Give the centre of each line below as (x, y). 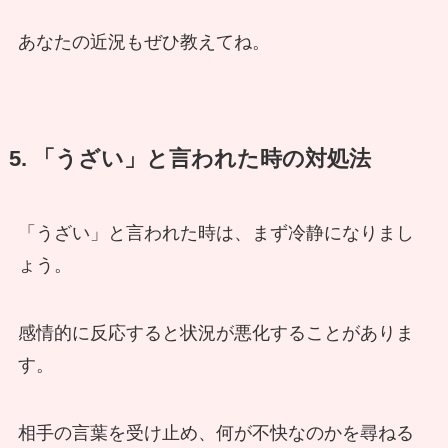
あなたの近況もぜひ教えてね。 (143, 42)
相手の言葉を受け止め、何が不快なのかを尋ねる (215, 433)
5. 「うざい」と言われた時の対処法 (189, 159)
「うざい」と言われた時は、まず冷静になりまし (215, 233)
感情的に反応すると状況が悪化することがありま (215, 333)
